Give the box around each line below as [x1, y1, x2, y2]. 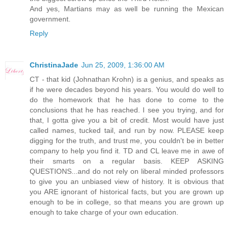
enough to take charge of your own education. [30, 208, 178, 216]
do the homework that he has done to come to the [30, 95, 224, 104]
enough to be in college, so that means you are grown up [30, 197, 224, 206]
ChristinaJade [30, 60, 78, 69]
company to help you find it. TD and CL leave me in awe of [30, 146, 224, 155]
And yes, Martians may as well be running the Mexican [30, 4, 224, 13]
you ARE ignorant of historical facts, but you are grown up [30, 187, 224, 196]
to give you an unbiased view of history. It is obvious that [30, 177, 224, 186]
